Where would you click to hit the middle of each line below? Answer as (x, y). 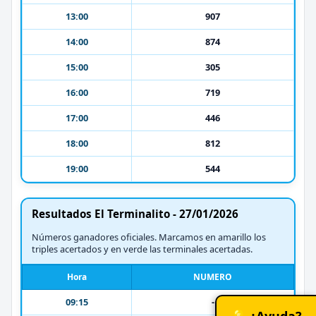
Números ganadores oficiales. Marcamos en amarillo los (149, 237)
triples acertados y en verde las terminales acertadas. (142, 249)
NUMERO (213, 276)
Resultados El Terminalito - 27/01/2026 (135, 213)
